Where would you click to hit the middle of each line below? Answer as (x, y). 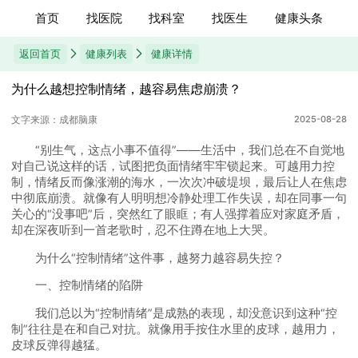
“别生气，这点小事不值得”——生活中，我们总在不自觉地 (177, 151)
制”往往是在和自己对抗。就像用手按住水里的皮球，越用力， (175, 329)
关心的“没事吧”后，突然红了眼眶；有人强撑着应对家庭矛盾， (177, 215)
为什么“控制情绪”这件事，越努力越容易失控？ (147, 258)
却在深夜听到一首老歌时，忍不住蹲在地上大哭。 (143, 231)
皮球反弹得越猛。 (59, 345)
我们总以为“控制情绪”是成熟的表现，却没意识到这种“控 (174, 313)
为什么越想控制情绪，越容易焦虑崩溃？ (126, 89)
